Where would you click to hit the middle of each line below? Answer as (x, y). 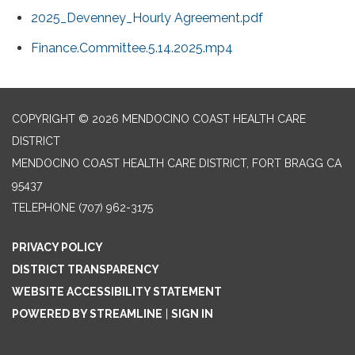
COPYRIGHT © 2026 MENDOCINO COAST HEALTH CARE (159, 119)
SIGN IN (192, 314)
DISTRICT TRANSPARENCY (86, 270)
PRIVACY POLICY (57, 248)
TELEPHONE (44, 208)
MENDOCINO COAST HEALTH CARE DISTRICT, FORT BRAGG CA (177, 164)
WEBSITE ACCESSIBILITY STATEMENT (117, 292)
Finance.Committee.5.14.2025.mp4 (132, 48)
